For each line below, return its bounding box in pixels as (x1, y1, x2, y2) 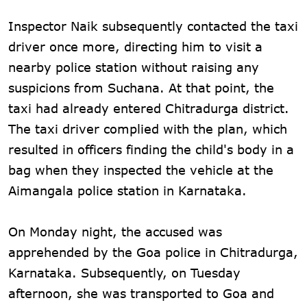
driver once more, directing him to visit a (8, 38, 262, 54)
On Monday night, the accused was (8, 223, 222, 239)
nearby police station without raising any (8, 59, 259, 75)
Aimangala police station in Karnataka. (8, 182, 247, 198)
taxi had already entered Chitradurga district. (8, 100, 293, 116)
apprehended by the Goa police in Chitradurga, (8, 244, 298, 260)
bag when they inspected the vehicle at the (8, 162, 273, 177)
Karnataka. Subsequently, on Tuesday (8, 265, 241, 280)
